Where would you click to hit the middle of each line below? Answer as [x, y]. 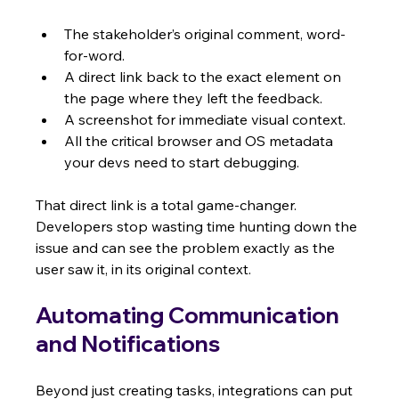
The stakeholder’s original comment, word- [205, 34]
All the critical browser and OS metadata [201, 141]
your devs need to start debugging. [182, 163]
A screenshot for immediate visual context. [205, 120]
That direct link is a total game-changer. [168, 205]
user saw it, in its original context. [144, 269]
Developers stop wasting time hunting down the [199, 227]
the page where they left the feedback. [194, 98]
